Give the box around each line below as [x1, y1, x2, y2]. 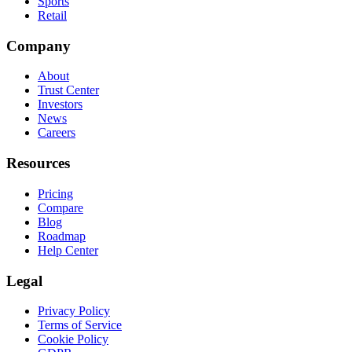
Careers [38, 126, 75, 140]
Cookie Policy [38, 332, 108, 346]
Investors [38, 97, 82, 112]
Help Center [38, 243, 98, 257]
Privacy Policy [38, 304, 110, 318]
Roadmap [38, 229, 86, 243]
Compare [38, 200, 83, 214]
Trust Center [38, 83, 99, 97]
